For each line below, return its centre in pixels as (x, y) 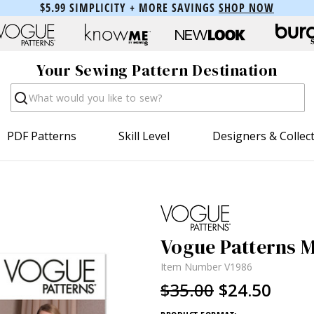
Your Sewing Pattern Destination (157, 70)
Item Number (192, 266)
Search (28, 90)
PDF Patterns (42, 136)
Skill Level (144, 136)
